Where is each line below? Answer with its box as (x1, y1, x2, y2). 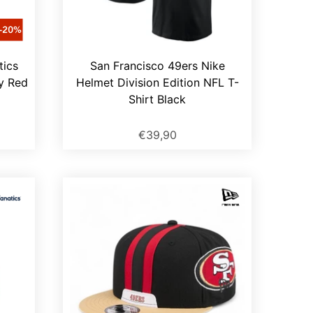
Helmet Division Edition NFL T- (75, 75, 239, 90)
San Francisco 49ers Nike (89, 59, 225, 73)
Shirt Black (129, 92, 186, 107)
